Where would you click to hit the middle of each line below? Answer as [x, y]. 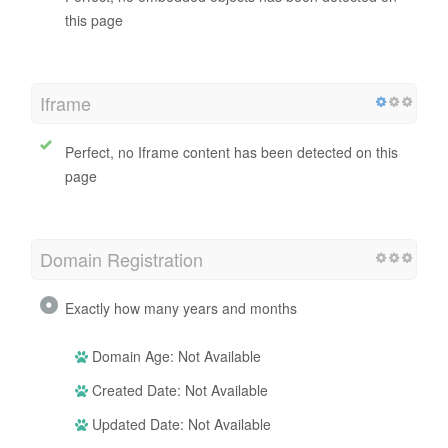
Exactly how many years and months [181, 307]
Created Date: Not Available [178, 389]
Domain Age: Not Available [174, 355]
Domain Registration [121, 258]
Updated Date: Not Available [179, 423]
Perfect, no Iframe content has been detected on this [231, 151]
